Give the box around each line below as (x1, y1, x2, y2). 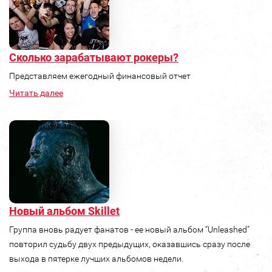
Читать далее (9, 88, 63, 98)
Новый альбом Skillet (9, 205, 120, 218)
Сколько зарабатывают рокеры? (9, 51, 178, 64)
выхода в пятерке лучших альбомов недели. (9, 254, 183, 264)
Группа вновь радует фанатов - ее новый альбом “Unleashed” (9, 225, 250, 235)
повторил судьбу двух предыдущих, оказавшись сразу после (9, 239, 250, 250)
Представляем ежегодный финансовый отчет (9, 71, 191, 81)
